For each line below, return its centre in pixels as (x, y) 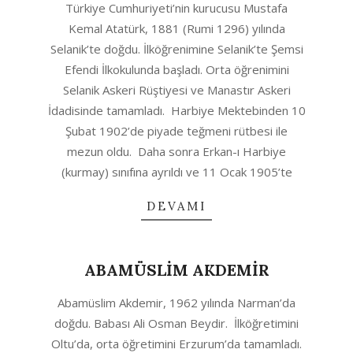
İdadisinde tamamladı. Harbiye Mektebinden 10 (176, 110)
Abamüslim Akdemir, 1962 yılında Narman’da (176, 303)
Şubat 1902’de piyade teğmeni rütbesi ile (176, 131)
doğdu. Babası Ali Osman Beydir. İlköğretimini (176, 323)
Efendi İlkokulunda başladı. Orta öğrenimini (176, 69)
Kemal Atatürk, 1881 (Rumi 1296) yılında (176, 28)
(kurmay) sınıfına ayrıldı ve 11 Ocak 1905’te (176, 172)
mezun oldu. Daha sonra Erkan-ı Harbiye (176, 151)
